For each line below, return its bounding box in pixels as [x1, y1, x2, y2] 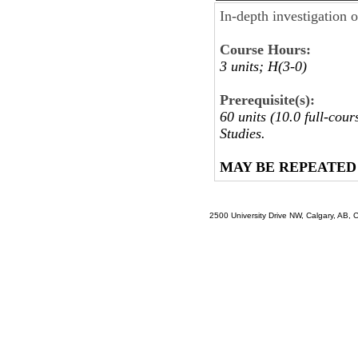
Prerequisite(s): [220, 91, 315, 108]
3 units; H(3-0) [220, 58, 307, 74]
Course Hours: [220, 41, 311, 58]
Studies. [220, 125, 265, 141]
